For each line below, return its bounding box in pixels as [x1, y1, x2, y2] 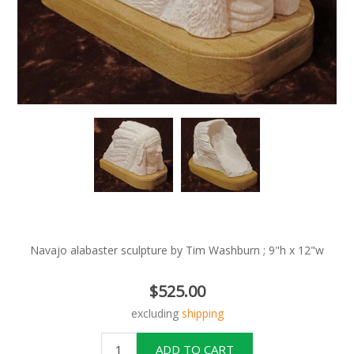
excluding [130, 305, 182, 321]
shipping [181, 305, 224, 321]
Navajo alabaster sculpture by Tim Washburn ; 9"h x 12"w [30, 242, 324, 258]
